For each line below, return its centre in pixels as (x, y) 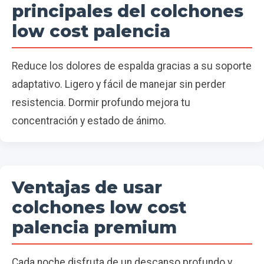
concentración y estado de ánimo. (89, 121)
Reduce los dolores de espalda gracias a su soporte (132, 66)
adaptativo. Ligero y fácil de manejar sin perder (119, 85)
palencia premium (94, 227)
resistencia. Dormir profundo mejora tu (101, 103)
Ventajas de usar (87, 187)
